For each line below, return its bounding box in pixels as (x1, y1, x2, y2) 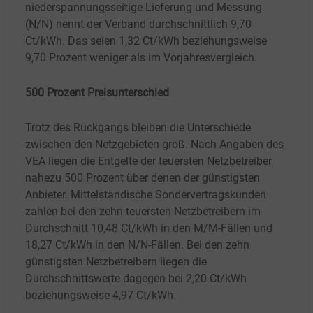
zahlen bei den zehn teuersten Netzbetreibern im (25, 205, 261, 219)
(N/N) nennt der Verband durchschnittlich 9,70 (25, 17, 252, 31)
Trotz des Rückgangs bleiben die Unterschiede (25, 121, 251, 135)
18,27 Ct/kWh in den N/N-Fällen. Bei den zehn (25, 238, 249, 252)
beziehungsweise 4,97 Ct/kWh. (25, 289, 176, 303)
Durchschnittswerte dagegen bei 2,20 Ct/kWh (25, 272, 247, 286)
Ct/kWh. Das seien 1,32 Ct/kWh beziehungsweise (25, 34, 267, 48)
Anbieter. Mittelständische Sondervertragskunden (25, 188, 266, 202)
